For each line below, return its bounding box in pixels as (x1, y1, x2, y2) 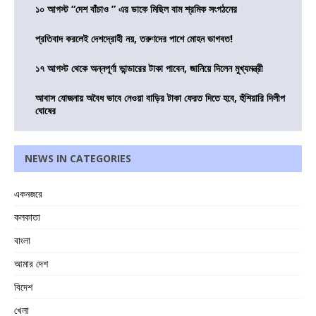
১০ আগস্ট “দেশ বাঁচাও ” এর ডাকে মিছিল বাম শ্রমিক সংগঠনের (35, 2, 237, 16)
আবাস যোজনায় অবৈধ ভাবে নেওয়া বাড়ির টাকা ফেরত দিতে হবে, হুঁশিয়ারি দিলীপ (35, 91, 285, 105)
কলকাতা (14, 210, 40, 224)
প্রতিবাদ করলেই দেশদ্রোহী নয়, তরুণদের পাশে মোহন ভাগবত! (35, 32, 233, 46)
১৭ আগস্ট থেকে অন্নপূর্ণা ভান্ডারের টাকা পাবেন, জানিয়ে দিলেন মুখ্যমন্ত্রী (35, 61, 263, 75)
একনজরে (14, 187, 42, 201)
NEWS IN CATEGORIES (25, 152, 131, 166)
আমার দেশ (14, 257, 48, 271)
